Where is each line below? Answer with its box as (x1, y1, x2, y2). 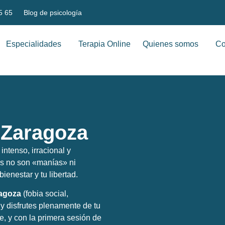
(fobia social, (21, 189, 68, 198)
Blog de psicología (24, 9, 82, 17)
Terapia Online (78, 40, 131, 48)
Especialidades (6, 40, 61, 48)
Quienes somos (142, 40, 198, 48)
